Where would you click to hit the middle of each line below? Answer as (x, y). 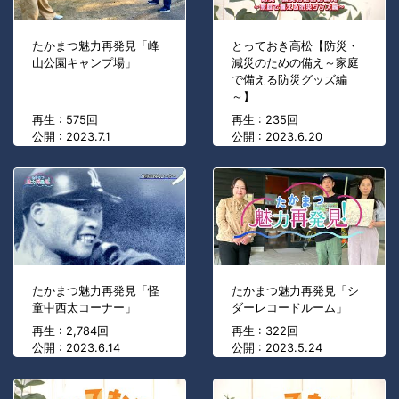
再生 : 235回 (265, 120)
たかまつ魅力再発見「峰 (96, 46)
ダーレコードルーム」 (289, 308)
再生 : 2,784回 (70, 331)
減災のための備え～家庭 (295, 63)
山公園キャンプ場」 (84, 63)
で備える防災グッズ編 (289, 80)
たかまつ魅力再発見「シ (295, 291)
